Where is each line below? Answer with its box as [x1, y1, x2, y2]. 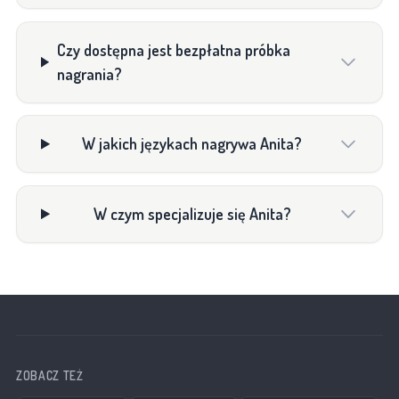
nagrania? [56, 63, 122, 84]
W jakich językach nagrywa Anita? [82, 134, 303, 154]
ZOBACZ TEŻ [16, 368, 84, 384]
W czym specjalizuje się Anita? [93, 203, 291, 224]
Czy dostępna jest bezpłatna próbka [56, 39, 290, 60]
